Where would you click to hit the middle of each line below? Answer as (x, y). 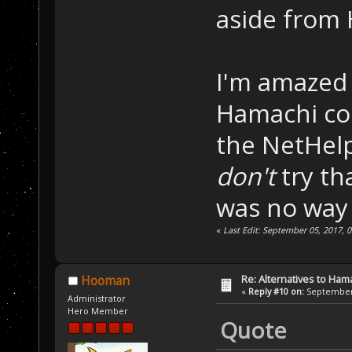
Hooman (105, 280)
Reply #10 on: (277, 291)
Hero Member (98, 310)
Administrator (97, 298)
